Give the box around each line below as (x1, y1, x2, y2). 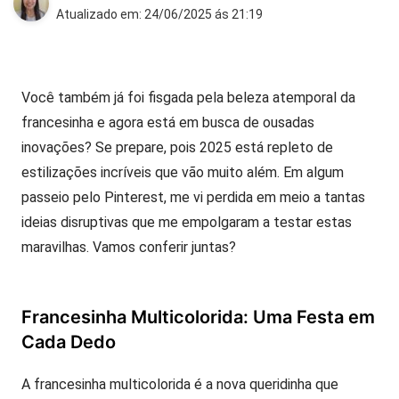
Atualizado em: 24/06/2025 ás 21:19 (56, 7, 263, 21)
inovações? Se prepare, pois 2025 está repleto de (21, 139, 333, 156)
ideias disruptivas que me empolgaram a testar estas (21, 214, 352, 231)
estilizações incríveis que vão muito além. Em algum (21, 164, 344, 181)
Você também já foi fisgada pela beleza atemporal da (21, 89, 355, 106)
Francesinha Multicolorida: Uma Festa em (21, 306, 375, 328)
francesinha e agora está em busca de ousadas (21, 114, 314, 131)
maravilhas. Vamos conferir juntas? (21, 239, 236, 256)
